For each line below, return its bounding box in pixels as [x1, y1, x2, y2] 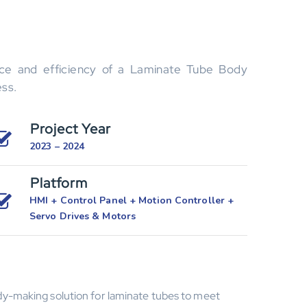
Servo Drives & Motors [29, 210, 136, 223]
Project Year [30, 120, 111, 138]
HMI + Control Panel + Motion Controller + [29, 194, 234, 207]
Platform [30, 174, 88, 192]
